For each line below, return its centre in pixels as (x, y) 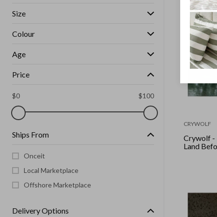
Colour (23, 34)
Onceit (34, 156)
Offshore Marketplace (57, 185)
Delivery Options (40, 210)
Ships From (31, 134)
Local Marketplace (51, 170)
